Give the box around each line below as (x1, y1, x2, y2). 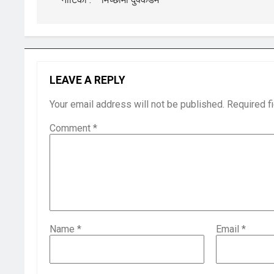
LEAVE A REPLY (50, 74, 125, 86)
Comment (50, 122, 93, 134)
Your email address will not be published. (50, 98, 224, 110)
